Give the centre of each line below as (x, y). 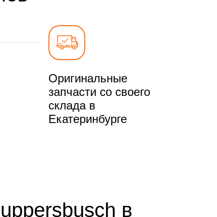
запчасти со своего (99, 92)
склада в (72, 105)
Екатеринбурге (87, 119)
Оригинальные (88, 78)
